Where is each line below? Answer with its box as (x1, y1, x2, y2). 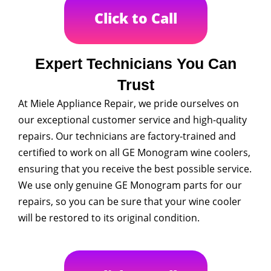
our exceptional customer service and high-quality (18, 113, 247, 126)
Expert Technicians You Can (34, 55, 237, 72)
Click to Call (94, 8, 177, 28)
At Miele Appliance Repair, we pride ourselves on (18, 97, 239, 110)
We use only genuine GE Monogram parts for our (18, 178, 242, 192)
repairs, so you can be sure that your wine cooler (18, 195, 241, 208)
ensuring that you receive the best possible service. (18, 162, 252, 175)
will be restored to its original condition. (18, 211, 200, 224)
